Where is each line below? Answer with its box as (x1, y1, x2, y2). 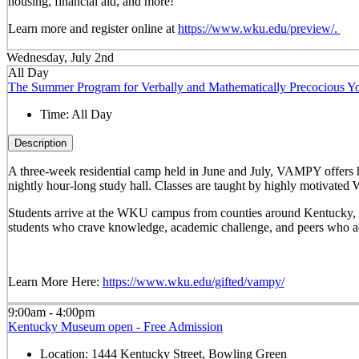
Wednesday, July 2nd (6, 50, 114, 64)
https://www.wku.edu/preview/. (177, 22, 341, 36)
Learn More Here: (7, 275, 103, 289)
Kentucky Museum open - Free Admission (7, 319, 223, 333)
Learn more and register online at (7, 22, 178, 36)
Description (14, 137, 67, 150)
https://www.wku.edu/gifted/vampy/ (102, 275, 284, 289)
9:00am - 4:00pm (7, 305, 95, 319)
